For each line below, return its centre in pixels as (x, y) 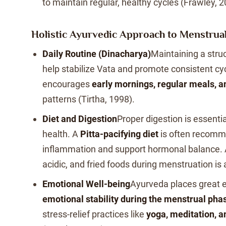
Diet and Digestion (80, 119)
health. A (61, 134)
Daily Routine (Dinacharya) (97, 54)
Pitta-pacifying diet (119, 134)
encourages (67, 84)
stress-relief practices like (94, 214)
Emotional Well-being (86, 184)
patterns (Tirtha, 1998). (89, 99)
